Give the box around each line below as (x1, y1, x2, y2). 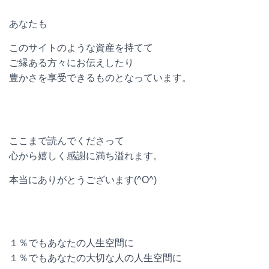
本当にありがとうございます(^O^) (9, 175, 157, 185)
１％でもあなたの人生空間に (9, 238, 134, 248)
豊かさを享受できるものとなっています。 (9, 73, 192, 83)
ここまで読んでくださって (9, 136, 124, 146)
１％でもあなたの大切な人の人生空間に (9, 253, 182, 263)
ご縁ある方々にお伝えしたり (9, 58, 134, 68)
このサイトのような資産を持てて (9, 43, 153, 53)
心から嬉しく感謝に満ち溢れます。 (9, 151, 163, 161)
